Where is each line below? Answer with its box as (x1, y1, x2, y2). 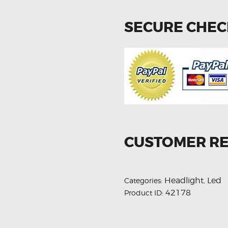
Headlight (164, 176, 204, 186)
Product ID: (124, 188, 165, 197)
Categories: (124, 176, 164, 185)
